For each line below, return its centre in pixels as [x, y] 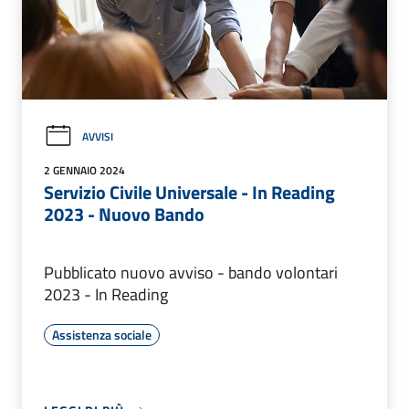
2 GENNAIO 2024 [84, 171]
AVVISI [98, 136]
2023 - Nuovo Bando [124, 215]
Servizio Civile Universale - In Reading [189, 193]
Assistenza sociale [102, 335]
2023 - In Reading [106, 295]
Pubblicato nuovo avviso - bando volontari [191, 273]
